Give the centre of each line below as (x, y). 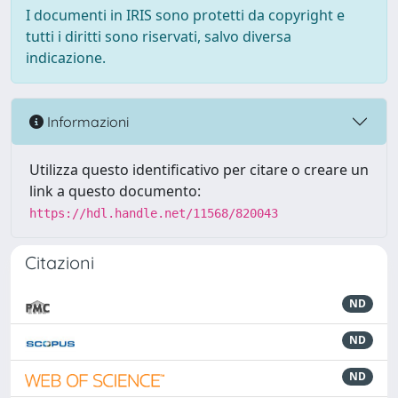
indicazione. (66, 58)
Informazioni (86, 121)
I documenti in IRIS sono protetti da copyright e (185, 15)
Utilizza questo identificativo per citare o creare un (199, 170)
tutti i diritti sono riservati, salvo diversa (159, 36)
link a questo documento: (115, 191)
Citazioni (60, 263)
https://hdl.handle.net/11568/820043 (154, 213)
